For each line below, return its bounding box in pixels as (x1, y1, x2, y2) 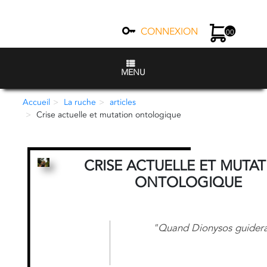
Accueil (23, 97, 51, 108)
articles (110, 97, 136, 108)
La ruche (64, 97, 97, 108)
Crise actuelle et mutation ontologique (36, 109, 182, 120)
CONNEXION (141, 25, 198, 38)
